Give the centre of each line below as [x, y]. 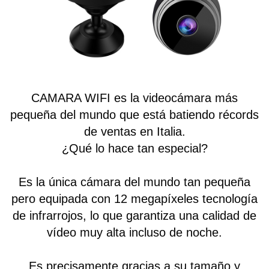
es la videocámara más [174, 98]
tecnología [230, 199]
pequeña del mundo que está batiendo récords [134, 115]
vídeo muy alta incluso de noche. [134, 233]
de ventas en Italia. [134, 132]
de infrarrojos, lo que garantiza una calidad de [134, 216]
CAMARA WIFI [71, 98]
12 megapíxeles [156, 199]
